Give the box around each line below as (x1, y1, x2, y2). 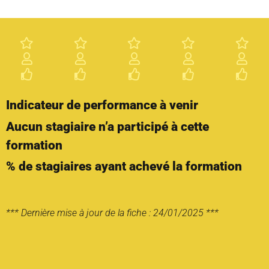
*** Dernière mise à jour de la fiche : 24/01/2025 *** (6, 207, 219, 219)
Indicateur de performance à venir (6, 98, 198, 113)
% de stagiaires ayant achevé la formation (6, 159, 242, 174)
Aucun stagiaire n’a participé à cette (6, 119, 209, 134)
